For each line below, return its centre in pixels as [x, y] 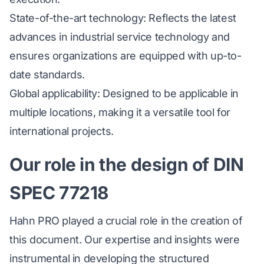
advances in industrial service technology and [120, 37]
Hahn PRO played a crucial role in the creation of [126, 221]
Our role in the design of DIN [127, 165]
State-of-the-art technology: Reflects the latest [123, 18]
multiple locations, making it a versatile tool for [120, 113]
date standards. [47, 75]
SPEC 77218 [60, 193]
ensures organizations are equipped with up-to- [126, 56]
